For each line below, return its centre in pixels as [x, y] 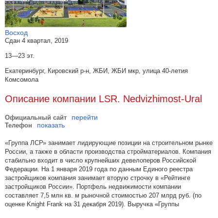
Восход [16, 33]
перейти [85, 117]
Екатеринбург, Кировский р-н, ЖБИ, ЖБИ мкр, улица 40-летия [96, 71]
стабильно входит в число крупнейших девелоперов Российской [100, 160]
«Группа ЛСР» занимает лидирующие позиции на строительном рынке [109, 143]
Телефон [18, 125]
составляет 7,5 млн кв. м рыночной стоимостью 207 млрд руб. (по [103, 195]
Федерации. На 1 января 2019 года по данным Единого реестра [99, 169]
